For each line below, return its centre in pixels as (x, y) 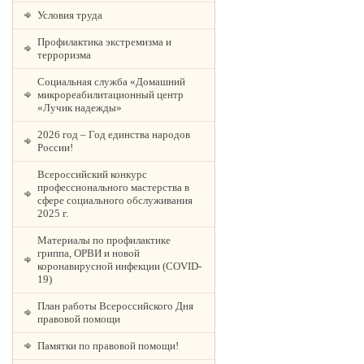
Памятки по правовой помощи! (108, 346)
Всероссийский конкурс (92, 174)
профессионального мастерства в (113, 187)
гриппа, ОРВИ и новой (89, 253)
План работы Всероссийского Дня (115, 306)
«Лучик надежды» (80, 108)
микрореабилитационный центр (110, 95)
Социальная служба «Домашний (111, 82)
